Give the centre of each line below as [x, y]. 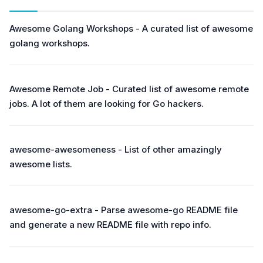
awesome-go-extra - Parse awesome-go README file [124, 210]
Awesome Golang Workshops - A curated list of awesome [131, 28]
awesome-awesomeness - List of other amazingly [116, 149]
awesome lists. [41, 164]
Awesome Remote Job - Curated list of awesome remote [129, 89]
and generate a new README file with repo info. [110, 225]
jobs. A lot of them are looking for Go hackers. [107, 104]
